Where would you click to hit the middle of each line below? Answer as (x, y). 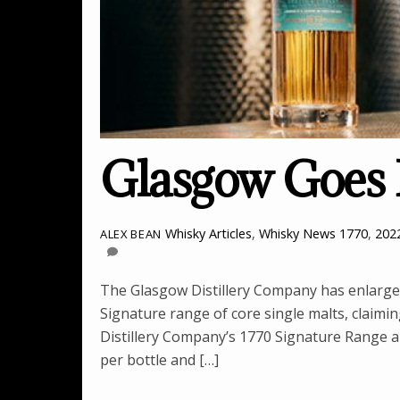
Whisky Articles (208, 234)
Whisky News (297, 234)
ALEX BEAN (131, 234)
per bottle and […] (159, 359)
